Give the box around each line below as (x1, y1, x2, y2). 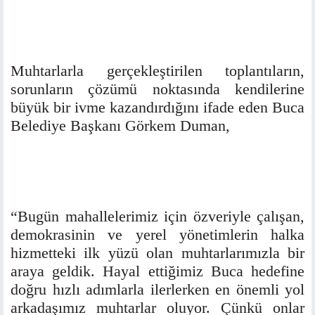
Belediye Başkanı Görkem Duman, (11, 117, 230, 135)
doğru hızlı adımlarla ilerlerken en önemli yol (11, 281, 304, 299)
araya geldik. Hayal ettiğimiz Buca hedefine (11, 262, 304, 281)
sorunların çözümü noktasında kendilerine (11, 80, 304, 98)
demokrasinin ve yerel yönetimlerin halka (11, 226, 304, 244)
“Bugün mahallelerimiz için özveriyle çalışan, (11, 207, 304, 226)
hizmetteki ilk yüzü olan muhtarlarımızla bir (11, 244, 304, 262)
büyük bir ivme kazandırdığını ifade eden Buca (11, 98, 304, 117)
